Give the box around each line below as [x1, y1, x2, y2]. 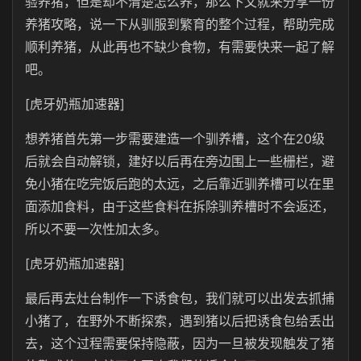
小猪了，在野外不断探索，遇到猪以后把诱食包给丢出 [25, 313, 334, 329]
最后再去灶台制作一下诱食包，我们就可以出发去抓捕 [25, 290, 334, 306]
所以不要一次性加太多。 [25, 221, 167, 237]
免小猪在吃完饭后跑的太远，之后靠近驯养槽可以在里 [25, 176, 334, 192]
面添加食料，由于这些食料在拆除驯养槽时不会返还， [25, 198, 334, 214]
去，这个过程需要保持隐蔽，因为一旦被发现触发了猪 [25, 335, 334, 351]
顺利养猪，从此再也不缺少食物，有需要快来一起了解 [25, 39, 334, 55]
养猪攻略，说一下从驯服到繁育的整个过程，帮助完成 [25, 16, 334, 32]
